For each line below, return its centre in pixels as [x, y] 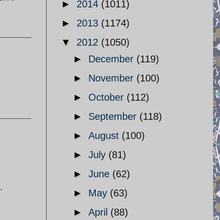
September [114, 116]
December [112, 59]
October [108, 97]
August [105, 136]
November [112, 78]
